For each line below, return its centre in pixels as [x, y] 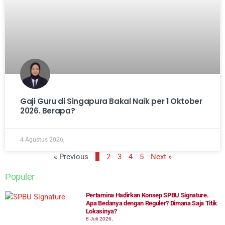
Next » [161, 156]
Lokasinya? [101, 211]
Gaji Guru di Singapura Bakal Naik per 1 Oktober [111, 101]
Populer [20, 177]
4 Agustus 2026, [42, 139]
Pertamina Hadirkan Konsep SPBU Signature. [147, 195]
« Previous [71, 156]
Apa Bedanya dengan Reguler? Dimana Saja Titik [151, 203]
